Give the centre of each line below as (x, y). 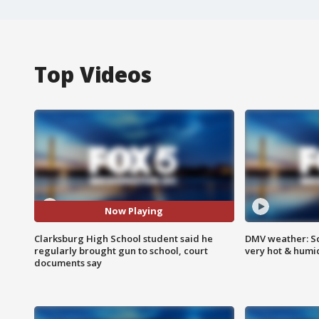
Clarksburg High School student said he (124, 238)
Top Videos (93, 74)
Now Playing (134, 211)
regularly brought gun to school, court (121, 250)
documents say (68, 262)
